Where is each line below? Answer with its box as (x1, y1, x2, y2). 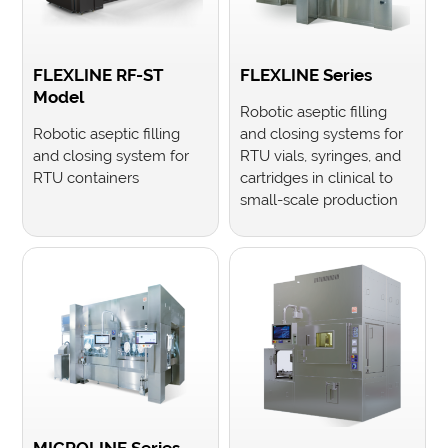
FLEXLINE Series (240, 64, 372, 85)
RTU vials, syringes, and (240, 146, 401, 164)
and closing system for (33, 146, 190, 164)
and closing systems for (240, 124, 403, 142)
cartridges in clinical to (240, 168, 393, 186)
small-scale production (240, 190, 398, 208)
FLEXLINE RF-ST (33, 64, 165, 85)
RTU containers (33, 168, 140, 186)
